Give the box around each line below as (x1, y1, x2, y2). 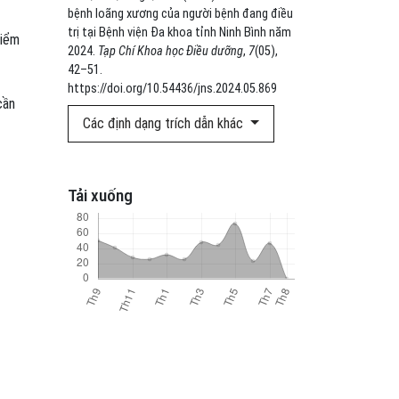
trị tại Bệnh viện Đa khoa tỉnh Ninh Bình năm (68, 24, 291, 40)
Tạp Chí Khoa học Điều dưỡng (98, 43, 243, 59)
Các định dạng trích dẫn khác (83, 114, 247, 132)
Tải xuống (68, 184, 133, 206)
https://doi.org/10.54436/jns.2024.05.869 (68, 80, 277, 96)
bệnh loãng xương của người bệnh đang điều (68, 5, 293, 21)
